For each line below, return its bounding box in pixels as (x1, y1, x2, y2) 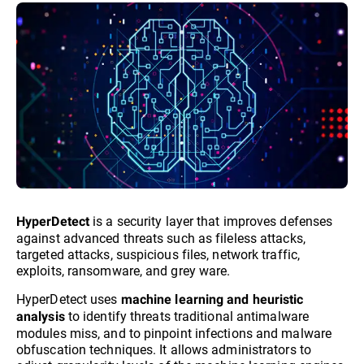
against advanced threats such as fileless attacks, (16, 229, 305, 247)
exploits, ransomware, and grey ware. (16, 262, 231, 279)
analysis (16, 309, 65, 325)
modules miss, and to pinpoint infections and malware (16, 324, 331, 342)
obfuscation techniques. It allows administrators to (16, 340, 311, 358)
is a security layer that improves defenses (89, 212, 333, 230)
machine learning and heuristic (120, 292, 304, 308)
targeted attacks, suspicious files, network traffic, (16, 245, 300, 263)
